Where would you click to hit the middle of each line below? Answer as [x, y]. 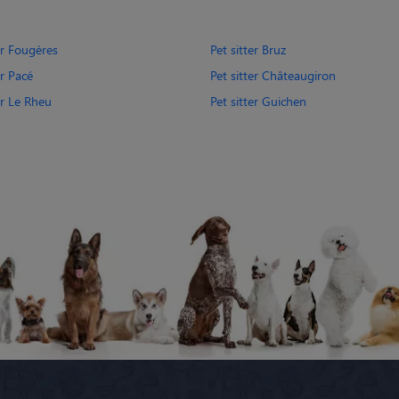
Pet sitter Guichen [258, 101]
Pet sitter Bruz [248, 49]
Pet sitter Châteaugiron [273, 75]
